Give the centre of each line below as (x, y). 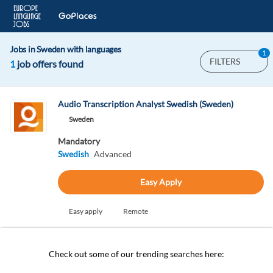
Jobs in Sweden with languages (66, 49)
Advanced (112, 154)
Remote (135, 211)
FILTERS (225, 61)
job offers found (49, 64)
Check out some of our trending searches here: (136, 254)
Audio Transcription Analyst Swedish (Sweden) (145, 104)
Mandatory (79, 141)
